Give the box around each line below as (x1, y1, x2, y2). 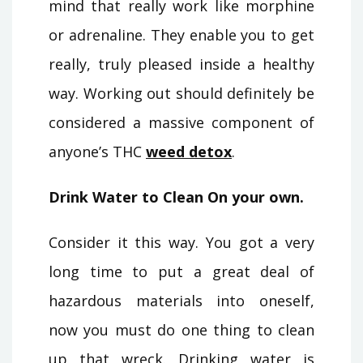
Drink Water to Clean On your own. (49, 186, 304, 207)
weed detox (146, 141, 232, 161)
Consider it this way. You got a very (49, 232, 314, 252)
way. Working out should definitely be (49, 83, 314, 103)
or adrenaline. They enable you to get (49, 24, 314, 45)
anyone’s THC (49, 141, 146, 161)
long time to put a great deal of (49, 261, 314, 281)
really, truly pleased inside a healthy (49, 53, 314, 74)
